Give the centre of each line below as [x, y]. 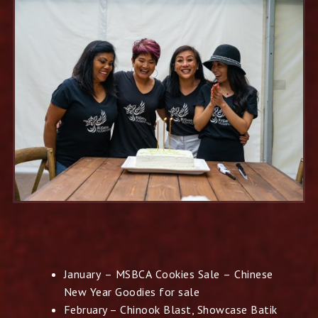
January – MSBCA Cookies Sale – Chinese [168, 274]
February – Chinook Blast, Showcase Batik [170, 309]
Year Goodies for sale [145, 291]
